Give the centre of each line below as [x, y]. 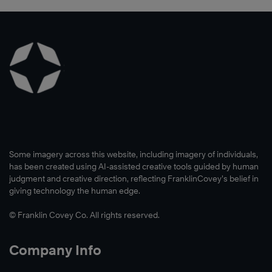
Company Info [55, 250]
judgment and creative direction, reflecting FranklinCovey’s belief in [134, 178]
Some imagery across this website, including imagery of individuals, [134, 154]
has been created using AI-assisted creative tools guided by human [134, 166]
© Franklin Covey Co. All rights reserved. [84, 215]
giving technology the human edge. [75, 190]
